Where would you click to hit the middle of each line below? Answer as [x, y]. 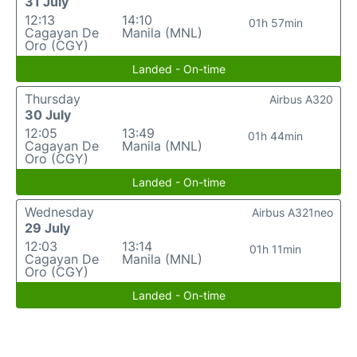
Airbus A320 [301, 100]
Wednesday [59, 212]
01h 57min [275, 23]
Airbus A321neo [292, 213]
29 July [47, 228]
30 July [48, 115]
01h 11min [276, 249]
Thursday [53, 99]
